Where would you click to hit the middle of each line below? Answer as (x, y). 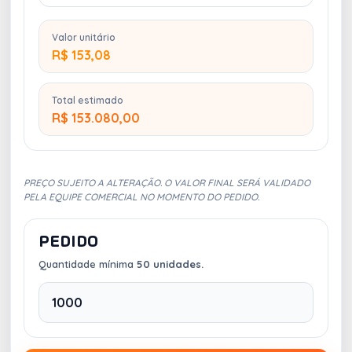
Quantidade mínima (88, 264)
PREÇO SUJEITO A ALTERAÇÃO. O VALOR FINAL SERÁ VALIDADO (167, 182)
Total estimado (88, 100)
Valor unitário (84, 37)
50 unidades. (170, 264)
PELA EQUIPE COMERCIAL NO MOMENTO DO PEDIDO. (141, 196)
